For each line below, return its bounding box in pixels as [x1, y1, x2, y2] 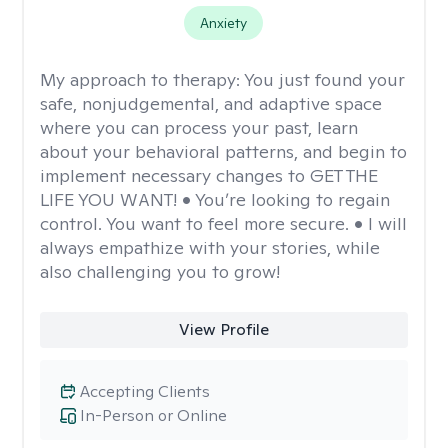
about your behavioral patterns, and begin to [40, 140, 407, 163]
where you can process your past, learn [40, 116, 358, 139]
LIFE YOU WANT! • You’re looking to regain [40, 188, 390, 211]
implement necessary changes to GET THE [40, 164, 378, 187]
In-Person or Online [80, 405, 227, 426]
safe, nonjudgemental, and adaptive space [40, 92, 382, 115]
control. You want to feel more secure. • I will [40, 212, 407, 235]
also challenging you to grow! [40, 260, 280, 283]
